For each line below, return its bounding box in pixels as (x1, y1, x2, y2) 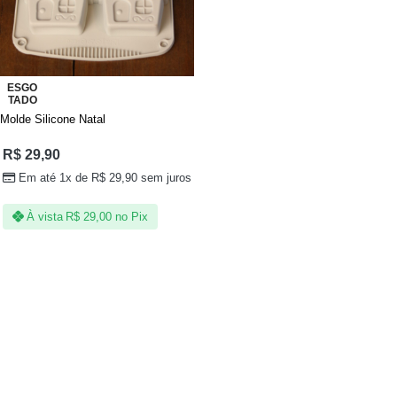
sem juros (137, 171, 192, 184)
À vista (27, 209, 64, 223)
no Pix (114, 209, 148, 223)
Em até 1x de (19, 171, 92, 184)
